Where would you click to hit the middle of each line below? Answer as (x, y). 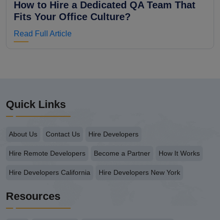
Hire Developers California (50, 173)
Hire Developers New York (139, 173)
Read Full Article (43, 34)
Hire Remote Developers (47, 153)
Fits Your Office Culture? (72, 17)
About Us (23, 134)
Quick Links (36, 105)
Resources (33, 196)
